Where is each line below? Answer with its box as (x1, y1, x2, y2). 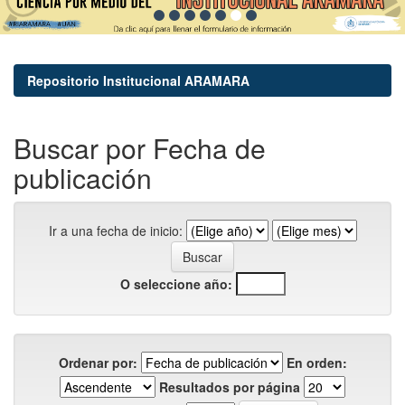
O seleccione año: (119, 274, 232, 293)
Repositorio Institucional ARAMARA (27, 71, 250, 89)
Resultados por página (159, 377, 300, 396)
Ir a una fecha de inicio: (48, 221, 183, 240)
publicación (14, 157, 152, 197)
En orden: (286, 353, 347, 372)
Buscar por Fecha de (14, 127, 266, 167)
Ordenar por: (58, 353, 137, 372)
